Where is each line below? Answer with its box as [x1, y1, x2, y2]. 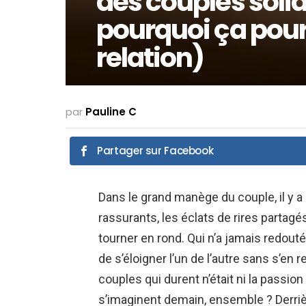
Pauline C [85, 104, 137, 119]
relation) [96, 38, 204, 76]
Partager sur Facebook [97, 143, 214, 158]
